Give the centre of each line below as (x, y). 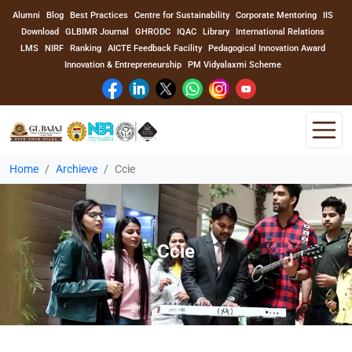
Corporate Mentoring (276, 15)
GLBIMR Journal (97, 32)
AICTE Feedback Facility (155, 48)
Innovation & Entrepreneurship (123, 65)
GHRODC (153, 32)
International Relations (280, 32)
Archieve (77, 169)
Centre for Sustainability (182, 15)
